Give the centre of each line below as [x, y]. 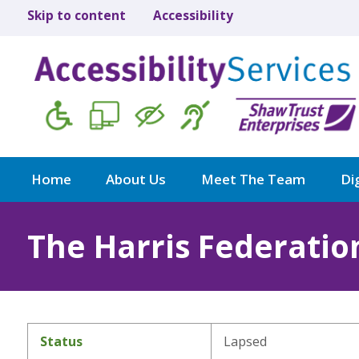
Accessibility [194, 16]
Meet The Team [253, 179]
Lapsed [245, 341]
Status [61, 341]
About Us [136, 179]
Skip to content [76, 16]
